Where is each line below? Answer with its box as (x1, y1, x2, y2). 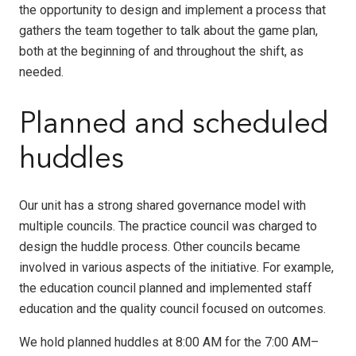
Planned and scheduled (19, 110, 328, 140)
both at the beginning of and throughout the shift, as (19, 43, 304, 59)
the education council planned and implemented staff (19, 280, 312, 296)
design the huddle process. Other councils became (19, 238, 300, 254)
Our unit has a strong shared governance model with (19, 197, 306, 213)
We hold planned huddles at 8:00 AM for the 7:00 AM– (19, 334, 319, 350)
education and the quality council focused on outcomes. (19, 300, 326, 316)
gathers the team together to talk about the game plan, (19, 22, 318, 38)
